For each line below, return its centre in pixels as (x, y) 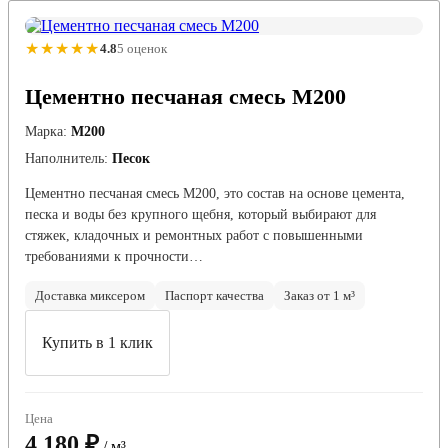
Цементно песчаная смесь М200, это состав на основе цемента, (215, 193)
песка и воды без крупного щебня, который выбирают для (200, 214)
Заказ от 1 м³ (319, 295)
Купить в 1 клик (97, 342)
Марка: (46, 131)
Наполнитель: (66, 158)
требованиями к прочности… (114, 256)
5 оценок (142, 49)
